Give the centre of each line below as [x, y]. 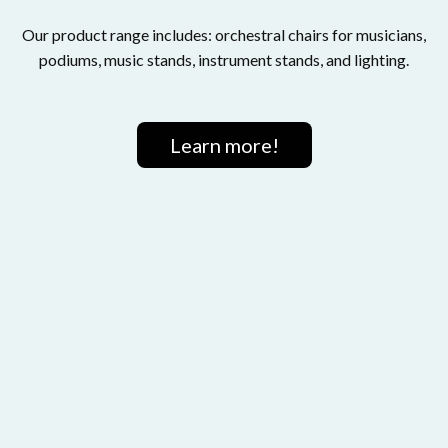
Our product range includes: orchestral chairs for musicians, [224, 35]
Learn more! [224, 145]
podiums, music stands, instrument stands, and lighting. [224, 60]
